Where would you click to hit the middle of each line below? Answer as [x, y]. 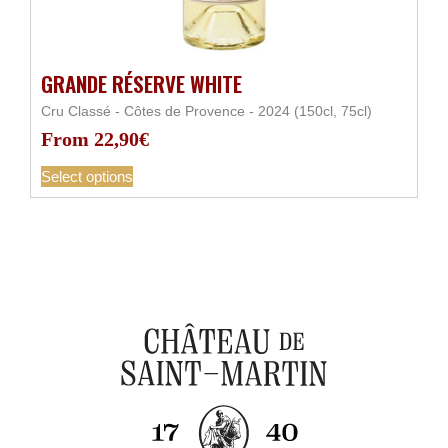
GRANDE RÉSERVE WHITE [141, 83]
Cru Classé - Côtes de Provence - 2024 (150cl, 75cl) [206, 111]
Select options [87, 176]
